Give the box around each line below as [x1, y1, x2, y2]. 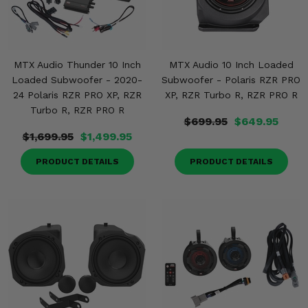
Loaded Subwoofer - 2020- [12, 74, 142, 85]
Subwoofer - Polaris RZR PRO [162, 74, 300, 85]
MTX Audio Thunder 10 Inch [13, 59, 141, 70]
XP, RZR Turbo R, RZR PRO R [164, 89, 298, 100]
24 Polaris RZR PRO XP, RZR [12, 89, 142, 100]
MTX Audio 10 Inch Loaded [168, 59, 294, 70]
